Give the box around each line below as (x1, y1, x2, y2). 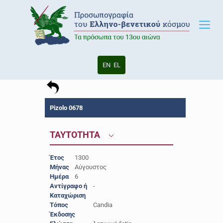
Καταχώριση (49, 192, 86, 199)
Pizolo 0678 (49, 104, 83, 111)
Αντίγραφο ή (49, 182, 87, 190)
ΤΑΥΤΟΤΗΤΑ (49, 129, 102, 140)
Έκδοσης (49, 211, 75, 218)
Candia (93, 201, 112, 209)
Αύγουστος (74, 163, 107, 171)
